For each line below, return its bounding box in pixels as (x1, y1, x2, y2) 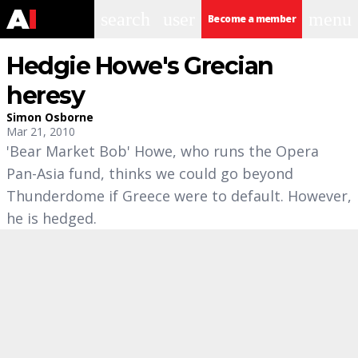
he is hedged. (6, 209, 97, 228)
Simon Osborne (6, 109, 93, 125)
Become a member (208, 12, 296, 26)
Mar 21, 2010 (6, 124, 75, 139)
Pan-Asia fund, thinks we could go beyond (6, 164, 293, 183)
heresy (6, 81, 84, 110)
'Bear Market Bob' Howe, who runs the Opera (6, 141, 319, 161)
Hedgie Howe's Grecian (6, 51, 273, 81)
